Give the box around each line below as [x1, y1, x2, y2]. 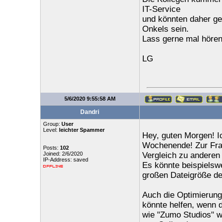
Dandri [80, 109, 99, 115]
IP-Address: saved [43, 157, 88, 163]
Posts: [43, 145, 60, 151]
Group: [43, 121, 61, 127]
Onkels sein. [142, 24, 189, 34]
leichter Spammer [58, 127, 105, 133]
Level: [43, 127, 59, 133]
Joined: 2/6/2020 [43, 151, 83, 157]
